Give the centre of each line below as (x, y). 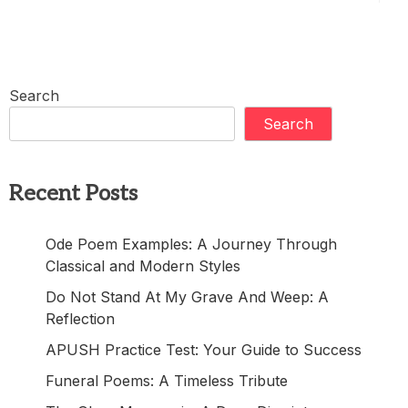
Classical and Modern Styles (143, 266)
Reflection (80, 319)
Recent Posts (73, 194)
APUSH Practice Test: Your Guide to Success (204, 350)
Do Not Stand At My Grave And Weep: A (187, 297)
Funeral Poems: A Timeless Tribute (167, 381)
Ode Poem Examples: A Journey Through (191, 245)
